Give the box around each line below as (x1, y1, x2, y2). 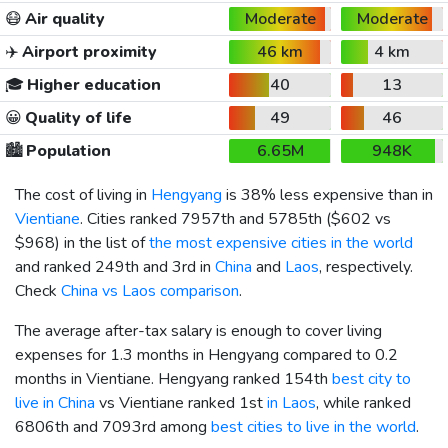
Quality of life (21, 106, 132, 129)
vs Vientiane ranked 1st (95, 391, 267, 414)
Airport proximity (18, 40, 157, 63)
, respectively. (319, 255, 413, 278)
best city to (332, 367, 411, 390)
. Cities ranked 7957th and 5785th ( (80, 207, 331, 230)
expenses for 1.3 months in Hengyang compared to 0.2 (15, 343, 398, 366)
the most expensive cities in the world (149, 231, 413, 254)
